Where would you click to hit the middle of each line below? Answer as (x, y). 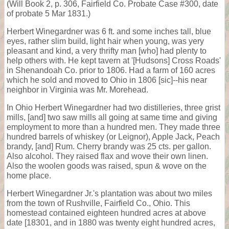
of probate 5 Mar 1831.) (49, 13)
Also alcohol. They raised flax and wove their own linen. (107, 156)
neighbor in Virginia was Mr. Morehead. (77, 89)
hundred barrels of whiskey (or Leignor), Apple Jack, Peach (113, 136)
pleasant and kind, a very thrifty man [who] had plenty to (107, 51)
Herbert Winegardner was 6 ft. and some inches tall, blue (109, 31)
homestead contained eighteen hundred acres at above (106, 213)
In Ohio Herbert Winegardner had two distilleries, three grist (113, 107)
